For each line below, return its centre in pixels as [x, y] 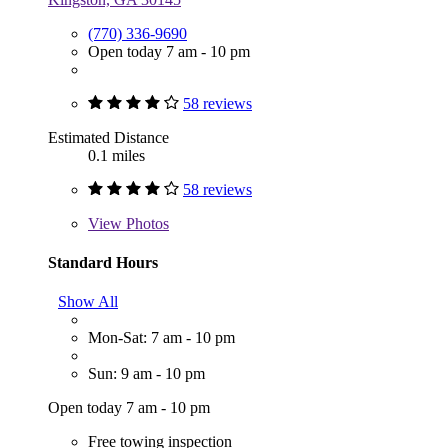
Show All [88, 302]
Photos [145, 223]
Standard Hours [103, 262]
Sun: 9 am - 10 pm [146, 374]
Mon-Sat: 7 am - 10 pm [161, 338]
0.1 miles [116, 155]
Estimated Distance [108, 137]
